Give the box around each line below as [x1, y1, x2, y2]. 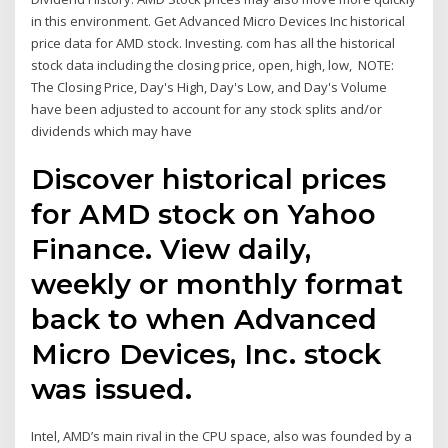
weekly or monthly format [31, 267, 404, 302]
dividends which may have [31, 121, 196, 140]
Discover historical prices [31, 162, 387, 197]
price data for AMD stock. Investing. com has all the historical [31, 33, 396, 52]
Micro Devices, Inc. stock [31, 337, 382, 372]
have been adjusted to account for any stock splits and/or [31, 99, 383, 118]
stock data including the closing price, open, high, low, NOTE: [31, 55, 395, 74]
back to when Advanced [31, 302, 378, 337]
